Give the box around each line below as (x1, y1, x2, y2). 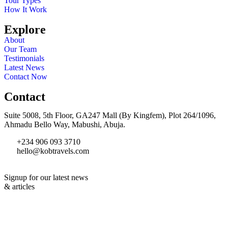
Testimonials (4, 54, 44, 63)
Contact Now (4, 72, 47, 81)
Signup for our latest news (4, 173, 88, 182)
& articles (4, 182, 35, 191)
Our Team (4, 45, 37, 53)
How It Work (4, 5, 47, 14)
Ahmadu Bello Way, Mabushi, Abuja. (4, 120, 125, 129)
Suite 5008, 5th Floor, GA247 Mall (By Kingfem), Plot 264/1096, (4, 111, 216, 120)
